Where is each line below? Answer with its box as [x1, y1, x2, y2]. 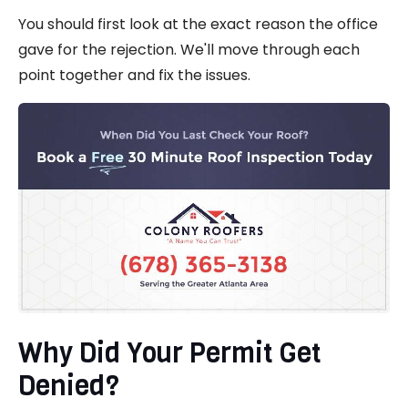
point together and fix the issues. [18, 64, 250, 86]
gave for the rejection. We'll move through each [18, 38, 360, 60]
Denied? [18, 367, 119, 404]
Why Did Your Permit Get [18, 334, 321, 372]
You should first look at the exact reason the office [18, 13, 378, 35]
